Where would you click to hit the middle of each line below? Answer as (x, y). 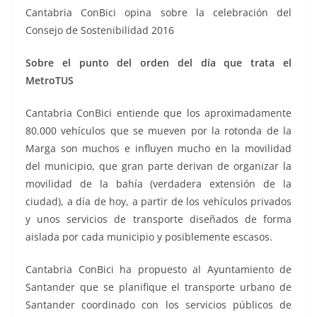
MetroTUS (50, 81)
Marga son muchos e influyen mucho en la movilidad (158, 149)
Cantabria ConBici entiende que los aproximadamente (158, 113)
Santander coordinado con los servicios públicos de (158, 305)
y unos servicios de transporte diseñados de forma (158, 219)
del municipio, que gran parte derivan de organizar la (158, 166)
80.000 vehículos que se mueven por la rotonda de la (158, 131)
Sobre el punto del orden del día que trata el (158, 63)
